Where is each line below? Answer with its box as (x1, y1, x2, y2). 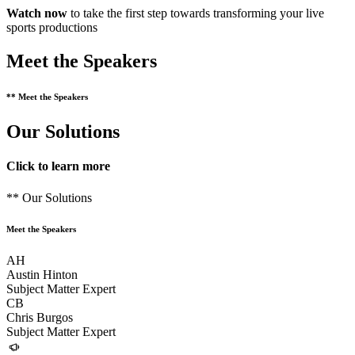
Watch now (6, 6, 67, 21)
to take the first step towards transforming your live (67, 6, 324, 21)
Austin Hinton (6, 268, 78, 282)
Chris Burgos (6, 311, 73, 325)
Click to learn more (6, 159, 110, 174)
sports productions (6, 21, 97, 35)
